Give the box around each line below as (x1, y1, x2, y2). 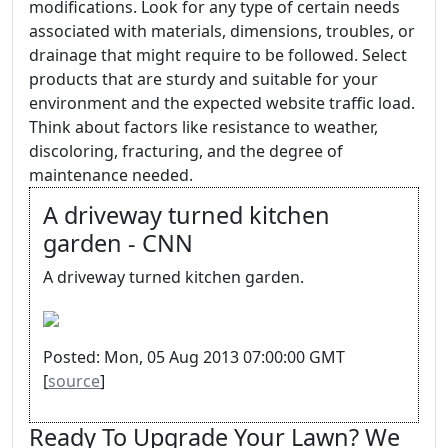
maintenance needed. (29, 164, 193, 186)
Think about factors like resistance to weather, (29, 116, 378, 138)
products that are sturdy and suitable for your (29, 68, 378, 90)
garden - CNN (43, 227, 193, 259)
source (48, 370, 100, 392)
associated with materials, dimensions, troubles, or (29, 20, 415, 42)
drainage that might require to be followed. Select (29, 44, 407, 66)
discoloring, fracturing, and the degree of (29, 140, 343, 162)
